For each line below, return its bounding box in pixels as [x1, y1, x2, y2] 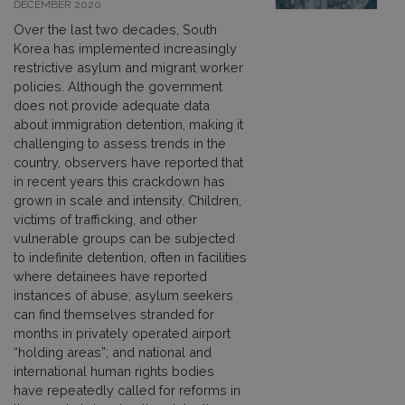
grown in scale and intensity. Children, [14, 192, 241, 208]
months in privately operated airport [14, 325, 231, 341]
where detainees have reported [14, 268, 207, 284]
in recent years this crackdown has [14, 173, 225, 189]
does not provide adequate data [14, 97, 210, 113]
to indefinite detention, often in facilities [14, 249, 247, 265]
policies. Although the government [14, 78, 222, 94]
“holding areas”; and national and [14, 344, 212, 360]
